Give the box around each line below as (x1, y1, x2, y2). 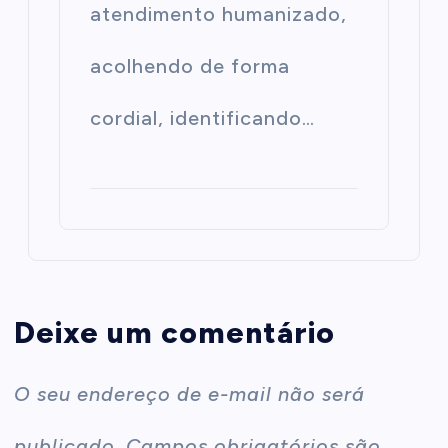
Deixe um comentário (14, 314, 336, 350)
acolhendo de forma (90, 53, 291, 78)
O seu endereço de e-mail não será (14, 382, 366, 407)
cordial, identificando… (90, 105, 316, 130)
